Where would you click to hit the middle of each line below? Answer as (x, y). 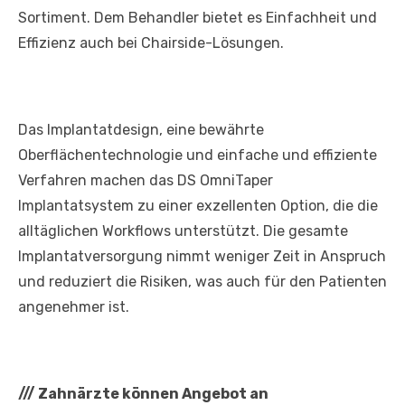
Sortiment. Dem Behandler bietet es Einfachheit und (198, 18)
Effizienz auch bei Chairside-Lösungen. (151, 43)
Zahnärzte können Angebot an (152, 394)
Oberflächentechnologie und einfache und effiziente (198, 155)
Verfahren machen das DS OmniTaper (146, 181)
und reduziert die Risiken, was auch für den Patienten (202, 282)
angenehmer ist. (74, 307)
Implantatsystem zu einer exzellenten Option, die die (198, 206)
